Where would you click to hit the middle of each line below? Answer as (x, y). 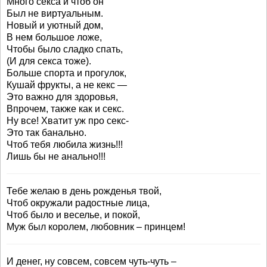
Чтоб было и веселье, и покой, (73, 215)
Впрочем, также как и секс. (65, 109)
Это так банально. (46, 133)
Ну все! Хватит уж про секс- (68, 121)
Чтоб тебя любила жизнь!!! (65, 145)
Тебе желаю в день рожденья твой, (84, 191)
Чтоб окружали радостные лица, (78, 203)
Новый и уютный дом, (55, 25)
